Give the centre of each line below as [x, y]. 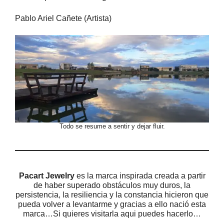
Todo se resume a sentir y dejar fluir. [112, 126]
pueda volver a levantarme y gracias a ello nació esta [112, 204]
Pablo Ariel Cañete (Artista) [63, 18]
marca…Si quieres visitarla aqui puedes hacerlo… [112, 213]
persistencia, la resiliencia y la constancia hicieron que [112, 194]
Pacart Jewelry [46, 175]
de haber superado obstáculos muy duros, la [112, 185]
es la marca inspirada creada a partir [140, 175]
